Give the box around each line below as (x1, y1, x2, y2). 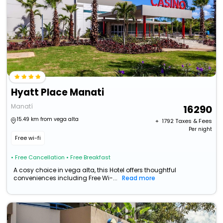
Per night (188, 125, 212, 133)
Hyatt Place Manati (11, 86, 105, 100)
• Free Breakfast (66, 153, 111, 162)
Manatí (11, 102, 33, 111)
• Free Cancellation (11, 153, 65, 162)
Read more (122, 174, 156, 183)
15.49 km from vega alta (17, 115, 79, 123)
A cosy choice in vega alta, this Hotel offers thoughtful (13, 166, 177, 175)
